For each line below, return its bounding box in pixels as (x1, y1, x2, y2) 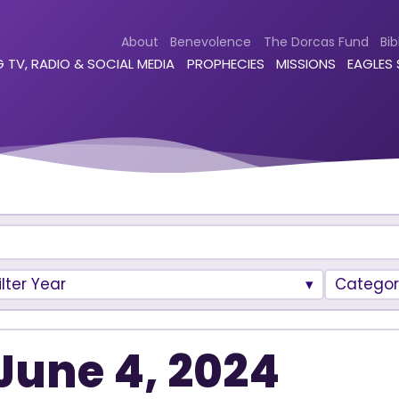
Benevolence (170, 32, 252, 51)
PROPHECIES (186, 54, 265, 74)
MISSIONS (276, 54, 336, 74)
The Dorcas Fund (263, 32, 369, 51)
